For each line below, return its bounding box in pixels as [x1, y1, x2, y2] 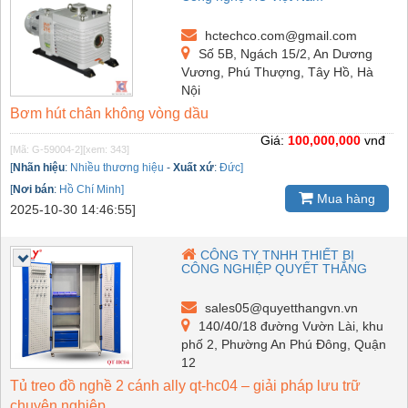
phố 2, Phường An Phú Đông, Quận [181, 336, 387, 352]
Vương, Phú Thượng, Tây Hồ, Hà [181, 64, 374, 79]
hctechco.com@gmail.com [201, 27, 358, 43]
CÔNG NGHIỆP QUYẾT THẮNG [181, 260, 368, 276]
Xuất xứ [173, 160, 214, 174]
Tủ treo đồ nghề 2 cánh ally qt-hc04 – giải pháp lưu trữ [10, 377, 361, 393]
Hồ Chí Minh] [59, 182, 124, 196]
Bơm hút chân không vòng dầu [10, 105, 209, 121]
